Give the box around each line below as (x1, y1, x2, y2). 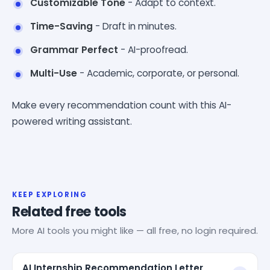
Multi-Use (30, 66, 77, 80)
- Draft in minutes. (93, 19, 177, 33)
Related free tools (12, 202, 127, 221)
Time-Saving (30, 19, 93, 33)
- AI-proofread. (118, 43, 188, 56)
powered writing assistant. (12, 115, 132, 128)
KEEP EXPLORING (12, 189, 87, 199)
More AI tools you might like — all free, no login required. (12, 224, 258, 237)
